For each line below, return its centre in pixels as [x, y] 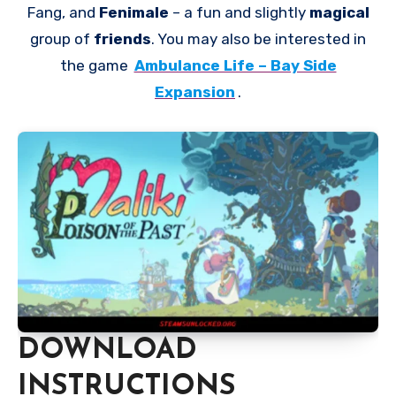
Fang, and [63, 12]
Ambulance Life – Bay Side [235, 65]
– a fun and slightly [240, 12]
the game [95, 65]
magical [339, 12]
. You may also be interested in [259, 38]
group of [62, 38]
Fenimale [135, 12]
